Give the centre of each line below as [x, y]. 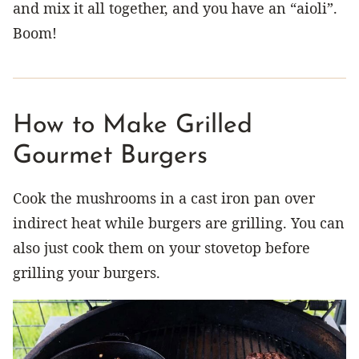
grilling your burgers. [87, 272]
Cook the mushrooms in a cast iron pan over [164, 198]
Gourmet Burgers [110, 156]
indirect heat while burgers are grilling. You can [179, 222]
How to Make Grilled [133, 125]
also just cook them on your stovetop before [161, 247]
